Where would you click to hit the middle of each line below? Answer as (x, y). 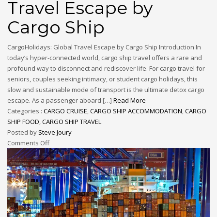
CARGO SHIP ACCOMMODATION (136, 111)
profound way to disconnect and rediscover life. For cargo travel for (106, 69)
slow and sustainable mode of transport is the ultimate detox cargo (106, 90)
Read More (130, 101)
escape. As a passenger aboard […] (60, 101)
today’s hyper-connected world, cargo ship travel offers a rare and (105, 58)
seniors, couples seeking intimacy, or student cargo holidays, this (102, 79)
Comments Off (28, 143)
